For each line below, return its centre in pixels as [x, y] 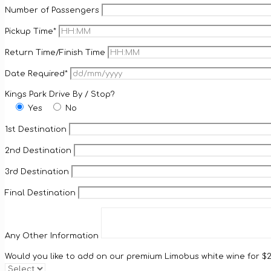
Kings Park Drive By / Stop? [60, 94]
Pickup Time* [32, 31]
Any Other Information [53, 236]
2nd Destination [39, 150]
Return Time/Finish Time [56, 52]
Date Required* [38, 73]
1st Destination [37, 129]
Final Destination [41, 193]
